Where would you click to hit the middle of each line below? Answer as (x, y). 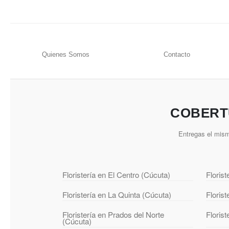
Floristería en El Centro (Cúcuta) (116, 175)
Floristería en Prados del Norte (113, 215)
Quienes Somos (66, 55)
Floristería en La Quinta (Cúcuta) (117, 195)
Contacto (177, 55)
